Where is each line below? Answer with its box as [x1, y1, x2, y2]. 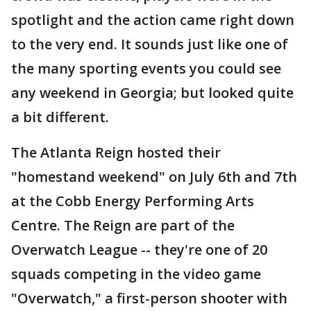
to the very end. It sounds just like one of [11, 35, 288, 53]
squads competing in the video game [11, 264, 261, 283]
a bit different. [11, 108, 109, 126]
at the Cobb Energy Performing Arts [11, 192, 254, 210]
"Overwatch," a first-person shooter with [11, 289, 287, 308]
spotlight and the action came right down [11, 10, 294, 29]
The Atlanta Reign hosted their [11, 143, 221, 162]
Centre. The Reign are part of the [11, 216, 235, 235]
